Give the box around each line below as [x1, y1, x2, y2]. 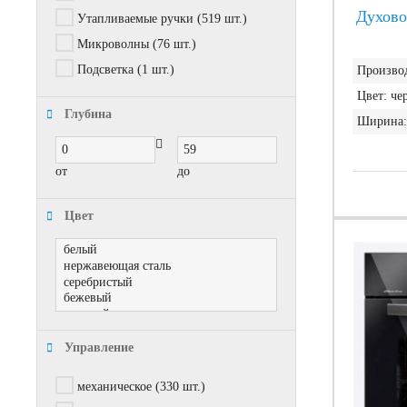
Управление [65, 341, 134, 355]
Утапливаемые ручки [77, 12, 194, 25]
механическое [77, 380, 152, 394]
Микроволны [77, 37, 149, 51]
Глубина [65, 107, 112, 121]
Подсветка [77, 63, 134, 76]
